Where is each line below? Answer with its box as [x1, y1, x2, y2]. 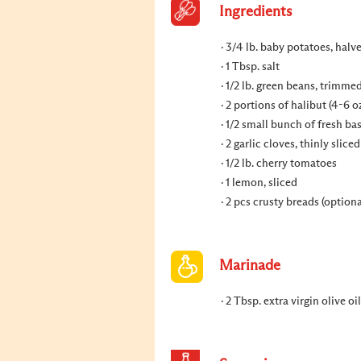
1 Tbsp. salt [226, 61, 280, 73]
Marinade [219, 259, 280, 273]
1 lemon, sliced [226, 177, 297, 189]
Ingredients [219, 5, 292, 19]
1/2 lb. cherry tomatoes [226, 158, 337, 169]
